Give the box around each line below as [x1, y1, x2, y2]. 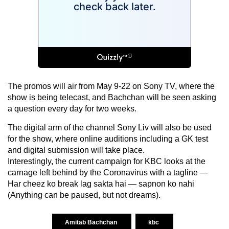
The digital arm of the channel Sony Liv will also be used [8, 123, 212, 132]
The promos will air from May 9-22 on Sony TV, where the [8, 81, 215, 90]
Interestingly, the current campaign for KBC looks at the [8, 156, 205, 166]
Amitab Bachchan [64, 218, 119, 226]
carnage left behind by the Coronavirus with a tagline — [8, 168, 208, 177]
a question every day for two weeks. [8, 104, 136, 113]
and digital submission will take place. [8, 145, 145, 154]
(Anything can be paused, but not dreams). [8, 190, 161, 199]
